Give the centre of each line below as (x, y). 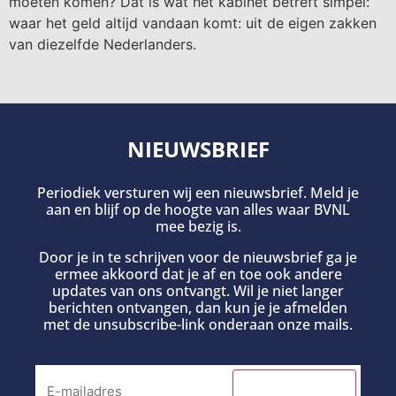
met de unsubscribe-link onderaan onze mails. (198, 324)
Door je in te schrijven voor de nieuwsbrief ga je (198, 257)
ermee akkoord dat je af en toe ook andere (198, 274)
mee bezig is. (198, 226)
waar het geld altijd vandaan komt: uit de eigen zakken (193, 23)
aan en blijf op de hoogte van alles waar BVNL (198, 209)
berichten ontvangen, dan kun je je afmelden (198, 307)
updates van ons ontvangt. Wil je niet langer (198, 290)
